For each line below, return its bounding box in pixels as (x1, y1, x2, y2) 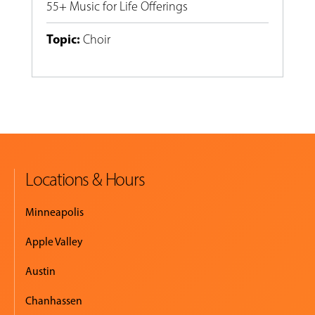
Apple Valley (25, 235, 82, 249)
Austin (25, 264, 56, 278)
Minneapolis (25, 205, 84, 219)
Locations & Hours (25, 169, 145, 191)
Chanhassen (25, 294, 82, 308)
